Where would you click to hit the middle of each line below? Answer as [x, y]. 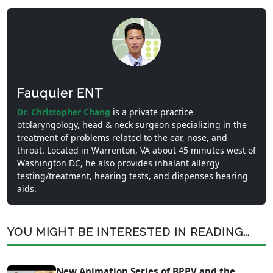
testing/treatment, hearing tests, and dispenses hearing [133, 175]
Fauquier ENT [60, 93]
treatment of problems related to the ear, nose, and [122, 137]
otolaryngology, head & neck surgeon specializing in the [132, 124]
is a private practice [153, 112]
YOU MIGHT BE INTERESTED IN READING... [129, 232]
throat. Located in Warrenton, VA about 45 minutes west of [136, 150]
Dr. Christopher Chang [65, 112]
